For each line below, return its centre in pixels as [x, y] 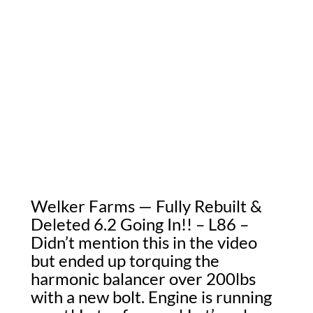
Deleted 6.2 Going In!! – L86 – [140, 224]
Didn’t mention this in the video [144, 242]
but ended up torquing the [125, 260]
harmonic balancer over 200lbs [143, 278]
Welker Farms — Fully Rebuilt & [146, 206]
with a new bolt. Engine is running [151, 297]
